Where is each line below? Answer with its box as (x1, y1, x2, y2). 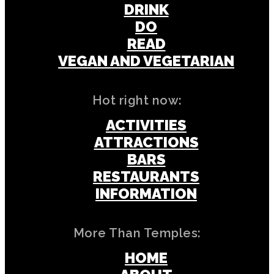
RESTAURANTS (93, 167, 199, 185)
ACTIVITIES (106, 116, 187, 134)
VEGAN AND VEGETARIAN (58, 51, 234, 70)
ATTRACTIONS (94, 133, 199, 151)
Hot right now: (92, 92, 182, 108)
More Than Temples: (73, 225, 201, 240)
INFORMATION (95, 184, 197, 202)
